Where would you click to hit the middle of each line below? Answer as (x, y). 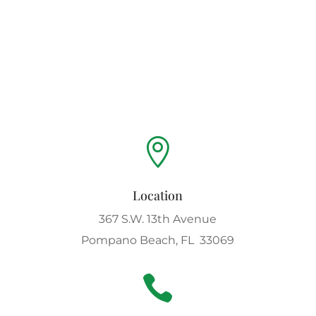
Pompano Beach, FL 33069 (158, 241)
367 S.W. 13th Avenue (158, 219)
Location (158, 196)
